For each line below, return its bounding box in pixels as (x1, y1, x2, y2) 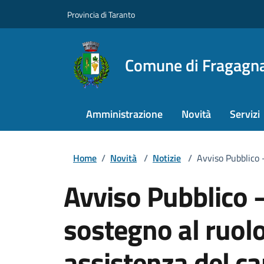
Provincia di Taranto (67, 8, 135, 21)
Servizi (230, 106, 260, 122)
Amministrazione (86, 106, 163, 122)
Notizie (153, 151, 181, 165)
